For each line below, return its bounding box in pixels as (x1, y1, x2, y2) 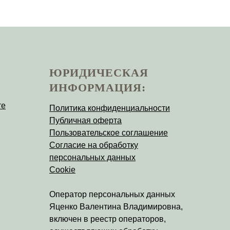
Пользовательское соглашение (49, 128, 168, 137)
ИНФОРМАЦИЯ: (49, 81, 146, 94)
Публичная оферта (49, 116, 122, 125)
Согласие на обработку (49, 140, 138, 149)
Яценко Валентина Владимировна (49, 202, 181, 211)
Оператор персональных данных (49, 189, 175, 199)
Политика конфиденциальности (49, 103, 170, 112)
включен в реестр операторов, (49, 214, 166, 223)
